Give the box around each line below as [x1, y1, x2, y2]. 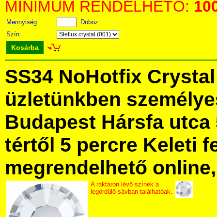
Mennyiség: [6, 18, 41, 26]
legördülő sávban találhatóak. [91, 188, 172, 195]
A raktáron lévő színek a [91, 181, 159, 188]
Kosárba [11, 44, 39, 51]
